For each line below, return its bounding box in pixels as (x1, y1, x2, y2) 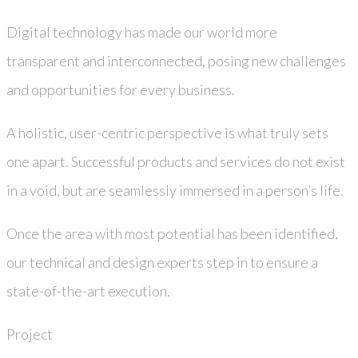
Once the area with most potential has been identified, (6, 224, 338, 242)
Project (6, 324, 53, 343)
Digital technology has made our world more (6, 22, 277, 41)
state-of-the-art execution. (6, 281, 170, 300)
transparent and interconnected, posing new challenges (6, 51, 346, 70)
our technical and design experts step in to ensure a (6, 253, 318, 271)
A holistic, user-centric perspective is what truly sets (6, 123, 328, 141)
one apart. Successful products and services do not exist (6, 152, 345, 170)
